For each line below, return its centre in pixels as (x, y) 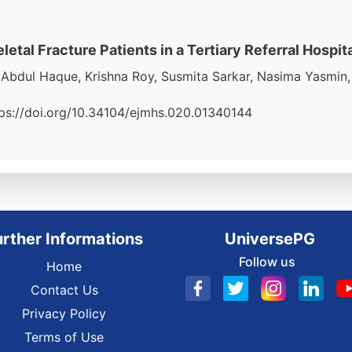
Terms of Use (64, 337)
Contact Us (64, 290)
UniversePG (269, 239)
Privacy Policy (64, 313)
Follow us (267, 262)
